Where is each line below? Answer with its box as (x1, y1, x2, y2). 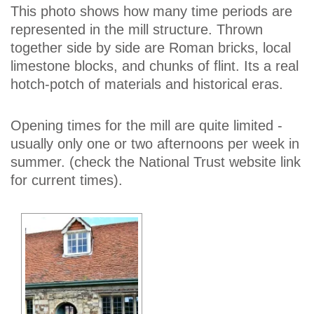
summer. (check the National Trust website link (11, 154, 301, 170)
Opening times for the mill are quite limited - (11, 118, 282, 134)
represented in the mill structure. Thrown (11, 22, 263, 38)
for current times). (11, 172, 123, 189)
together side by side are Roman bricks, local (11, 40, 291, 56)
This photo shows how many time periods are (11, 4, 292, 20)
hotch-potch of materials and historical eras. (11, 76, 283, 93)
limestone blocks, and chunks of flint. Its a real (11, 58, 299, 74)
